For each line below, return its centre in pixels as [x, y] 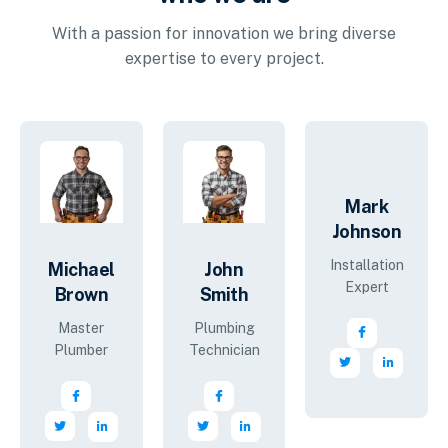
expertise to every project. [224, 58]
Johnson [366, 231]
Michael [81, 270]
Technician [224, 350]
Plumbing [224, 328]
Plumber [81, 350]
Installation [366, 264]
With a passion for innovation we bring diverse [224, 33]
